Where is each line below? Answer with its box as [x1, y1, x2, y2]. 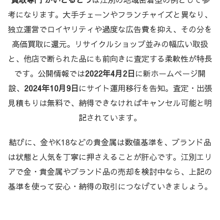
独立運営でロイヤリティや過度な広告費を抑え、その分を [8, 23, 212, 34]
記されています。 [79, 111, 141, 123]
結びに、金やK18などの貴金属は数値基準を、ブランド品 [9, 136, 211, 147]
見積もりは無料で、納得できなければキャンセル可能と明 [8, 97, 212, 108]
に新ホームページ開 [135, 67, 206, 79]
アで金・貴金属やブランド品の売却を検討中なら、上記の [8, 165, 212, 177]
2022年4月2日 [85, 67, 135, 79]
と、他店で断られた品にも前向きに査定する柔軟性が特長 [8, 53, 212, 64]
